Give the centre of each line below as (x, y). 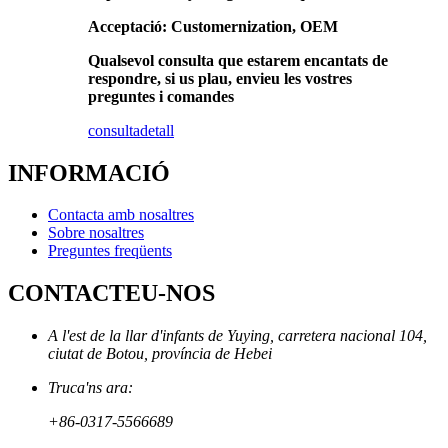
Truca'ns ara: (90, 388)
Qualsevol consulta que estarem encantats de (238, 60)
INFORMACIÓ (89, 172)
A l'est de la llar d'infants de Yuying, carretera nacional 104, (237, 336)
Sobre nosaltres (96, 233)
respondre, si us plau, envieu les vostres (220, 78)
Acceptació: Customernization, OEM (213, 26)
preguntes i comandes (161, 96)
